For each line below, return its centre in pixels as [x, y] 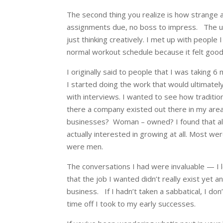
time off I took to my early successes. [132, 203]
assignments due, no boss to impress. [134, 27]
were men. [86, 146]
